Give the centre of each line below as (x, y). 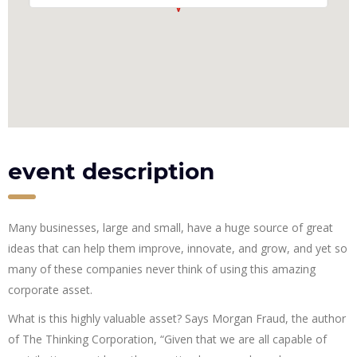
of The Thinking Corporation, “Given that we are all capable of (167, 339)
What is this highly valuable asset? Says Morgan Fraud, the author (177, 319)
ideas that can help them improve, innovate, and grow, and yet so (178, 249)
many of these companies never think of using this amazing (162, 269)
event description (111, 172)
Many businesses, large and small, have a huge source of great (171, 228)
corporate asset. (50, 290)
